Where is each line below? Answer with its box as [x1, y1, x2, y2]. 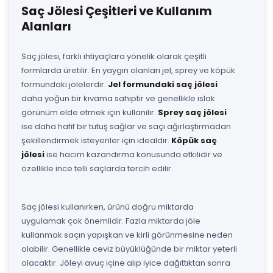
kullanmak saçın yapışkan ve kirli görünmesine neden [21, 229, 233, 241]
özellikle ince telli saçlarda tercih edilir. [21, 162, 173, 174]
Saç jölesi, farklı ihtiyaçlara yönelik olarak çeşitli [21, 50, 207, 62]
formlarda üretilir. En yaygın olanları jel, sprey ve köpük [21, 64, 235, 76]
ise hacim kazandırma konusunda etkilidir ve [44, 148, 222, 160]
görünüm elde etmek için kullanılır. [21, 106, 158, 118]
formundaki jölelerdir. [21, 78, 108, 90]
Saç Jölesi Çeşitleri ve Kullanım [21, 2, 212, 19]
